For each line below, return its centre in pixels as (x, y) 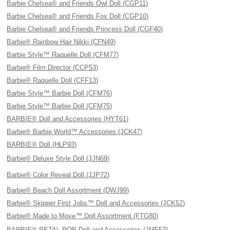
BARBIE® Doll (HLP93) (42, 145)
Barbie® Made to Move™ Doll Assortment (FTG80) (83, 216)
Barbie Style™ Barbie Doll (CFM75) (60, 106)
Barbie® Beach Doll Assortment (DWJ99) (68, 190)
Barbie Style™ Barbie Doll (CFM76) (60, 93)
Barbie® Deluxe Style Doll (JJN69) (58, 158)
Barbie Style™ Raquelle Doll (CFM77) (63, 55)
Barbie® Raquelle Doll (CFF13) (53, 80)
